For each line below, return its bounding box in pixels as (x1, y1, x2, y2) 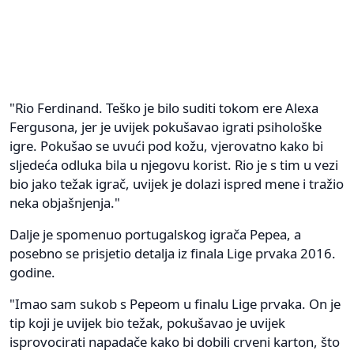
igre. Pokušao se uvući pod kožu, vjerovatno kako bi (9, 136, 323, 155)
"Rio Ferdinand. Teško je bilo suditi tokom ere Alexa (9, 98, 318, 117)
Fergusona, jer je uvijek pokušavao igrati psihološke (9, 117, 322, 136)
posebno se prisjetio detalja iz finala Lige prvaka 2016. (9, 243, 336, 262)
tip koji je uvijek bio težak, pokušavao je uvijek (9, 313, 285, 332)
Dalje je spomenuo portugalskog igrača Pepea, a (9, 224, 301, 243)
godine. (9, 262, 55, 281)
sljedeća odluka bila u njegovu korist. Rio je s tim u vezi (9, 155, 338, 174)
